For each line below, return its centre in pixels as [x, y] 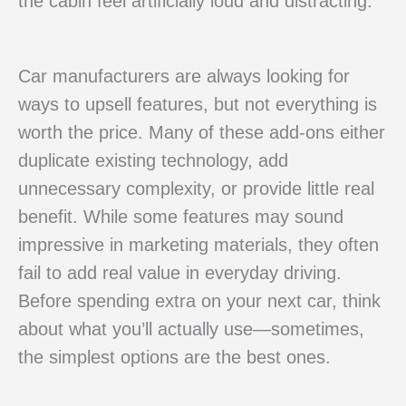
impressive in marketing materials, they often [198, 245]
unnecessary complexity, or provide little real [196, 189]
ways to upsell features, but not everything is [198, 105]
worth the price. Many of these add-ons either [202, 133]
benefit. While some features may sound [181, 217]
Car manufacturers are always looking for [184, 77]
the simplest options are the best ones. [174, 358]
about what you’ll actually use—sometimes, [191, 329]
